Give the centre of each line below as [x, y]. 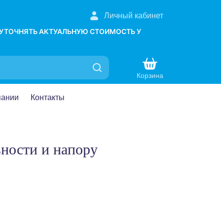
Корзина [150, 75]
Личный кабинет [134, 16]
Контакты [48, 97]
